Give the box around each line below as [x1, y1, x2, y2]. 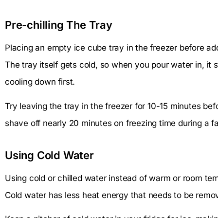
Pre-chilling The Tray [5, 18, 112, 32]
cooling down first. [5, 77, 75, 87]
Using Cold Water [5, 148, 94, 162]
